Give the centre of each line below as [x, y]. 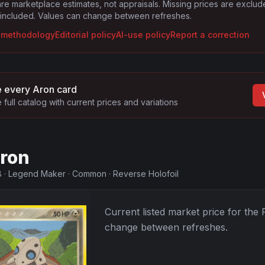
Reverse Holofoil [146, 174]
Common [89, 174]
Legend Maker [37, 174]
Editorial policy [85, 35]
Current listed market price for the [183, 212]
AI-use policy [143, 35]
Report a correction [210, 35]
